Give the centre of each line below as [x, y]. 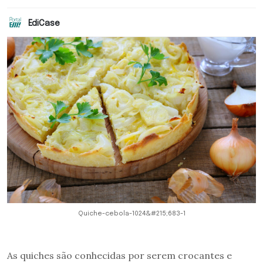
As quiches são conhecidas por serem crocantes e [119, 255]
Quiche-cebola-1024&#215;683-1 [131, 213]
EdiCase [44, 23]
